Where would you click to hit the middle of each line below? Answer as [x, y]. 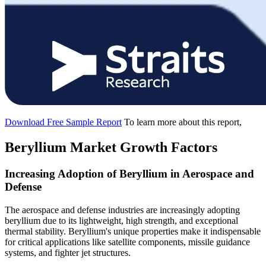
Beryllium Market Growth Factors [111, 148]
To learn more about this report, [183, 122]
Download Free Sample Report [63, 122]
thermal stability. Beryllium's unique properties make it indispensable [133, 231]
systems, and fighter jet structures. [68, 252]
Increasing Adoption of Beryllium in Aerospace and [129, 173]
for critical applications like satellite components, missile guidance [127, 242]
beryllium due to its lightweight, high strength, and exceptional [121, 220]
